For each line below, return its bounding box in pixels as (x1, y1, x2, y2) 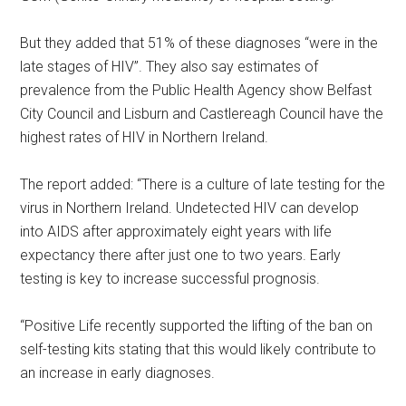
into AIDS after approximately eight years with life (20, 222, 333, 240)
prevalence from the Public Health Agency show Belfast (20, 81, 372, 99)
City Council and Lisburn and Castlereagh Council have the (20, 104, 384, 122)
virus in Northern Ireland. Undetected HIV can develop (20, 198, 360, 217)
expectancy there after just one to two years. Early (20, 246, 342, 264)
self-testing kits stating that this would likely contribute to (20, 340, 377, 358)
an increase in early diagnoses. (20, 363, 216, 382)
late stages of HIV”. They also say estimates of (20, 57, 319, 75)
